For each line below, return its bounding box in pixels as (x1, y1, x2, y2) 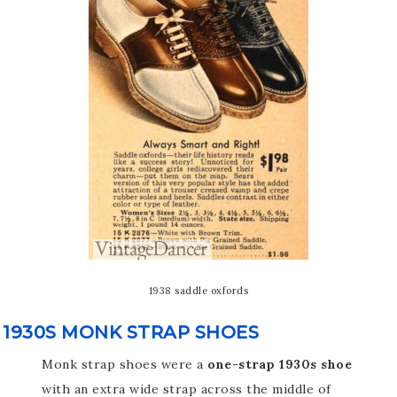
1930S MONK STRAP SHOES (3, 322, 259, 344)
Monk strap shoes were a (42, 356, 208, 373)
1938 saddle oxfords (148, 284, 249, 298)
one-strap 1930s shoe (207, 356, 353, 373)
